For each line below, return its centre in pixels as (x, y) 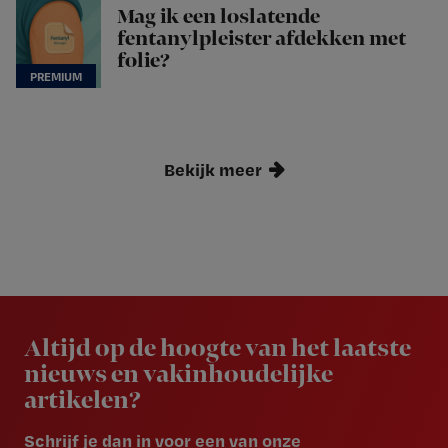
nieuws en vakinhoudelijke (178, 375)
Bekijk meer (213, 169)
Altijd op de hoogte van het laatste (217, 349)
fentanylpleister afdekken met (261, 39)
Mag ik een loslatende (218, 17)
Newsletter (76, 308)
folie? (143, 61)
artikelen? (82, 401)
